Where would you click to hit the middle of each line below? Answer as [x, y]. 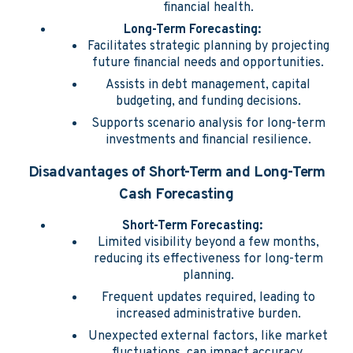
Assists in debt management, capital [208, 85]
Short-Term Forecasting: [192, 226]
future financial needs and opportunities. [208, 63]
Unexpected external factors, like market [208, 336]
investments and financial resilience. [208, 140]
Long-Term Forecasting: [192, 30]
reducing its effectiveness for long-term [208, 259]
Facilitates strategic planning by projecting [208, 46]
